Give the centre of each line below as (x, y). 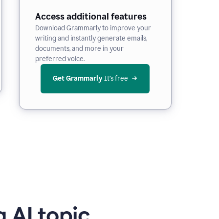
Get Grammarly (78, 78)
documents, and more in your (79, 49)
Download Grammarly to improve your (93, 28)
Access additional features (91, 17)
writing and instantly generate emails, (91, 38)
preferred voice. (60, 59)
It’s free (116, 78)
